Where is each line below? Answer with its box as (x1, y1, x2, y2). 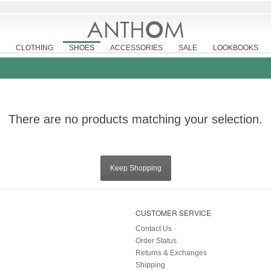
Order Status (135, 237, 177, 246)
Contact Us (135, 224, 172, 233)
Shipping (135, 261, 165, 270)
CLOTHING (16, 44, 53, 53)
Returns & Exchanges (135, 249, 207, 258)
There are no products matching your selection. (8, 113, 263, 126)
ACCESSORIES (110, 44, 163, 53)
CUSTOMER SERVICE (135, 207, 211, 218)
